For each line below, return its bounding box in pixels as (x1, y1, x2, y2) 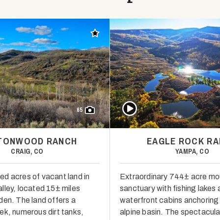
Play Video (120, 100, 157, 109)
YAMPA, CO (175, 147, 210, 156)
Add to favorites (90, 30, 147, 38)
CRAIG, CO (11, 147, 44, 156)
